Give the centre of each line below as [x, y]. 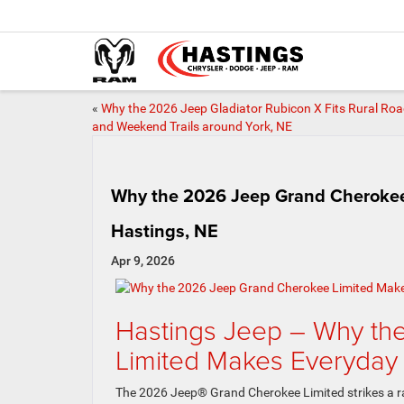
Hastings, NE [165, 230]
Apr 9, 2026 [143, 261]
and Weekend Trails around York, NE [192, 126]
